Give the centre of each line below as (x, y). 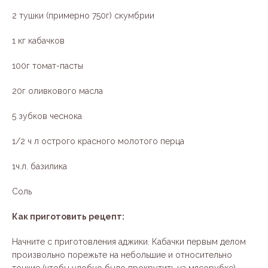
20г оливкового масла (59, 91)
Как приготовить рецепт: (68, 217)
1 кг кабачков (38, 41)
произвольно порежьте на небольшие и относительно (122, 255)
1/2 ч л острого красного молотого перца (98, 141)
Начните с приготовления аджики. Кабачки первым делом (129, 242)
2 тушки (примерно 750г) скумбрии (83, 16)
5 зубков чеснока (47, 116)
